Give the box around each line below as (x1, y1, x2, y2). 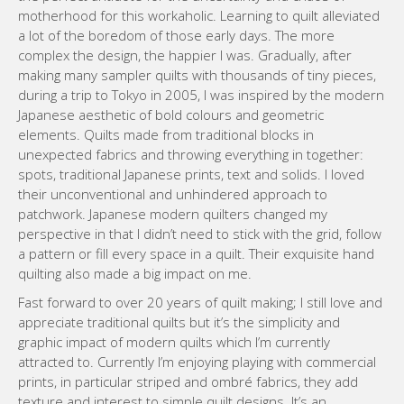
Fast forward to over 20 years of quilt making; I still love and (18, 293, 382, 311)
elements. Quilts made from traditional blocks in (18, 125, 314, 143)
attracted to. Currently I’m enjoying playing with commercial (18, 353, 376, 371)
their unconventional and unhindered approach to (18, 185, 327, 203)
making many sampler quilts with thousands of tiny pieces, (18, 66, 376, 84)
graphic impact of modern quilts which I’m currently (18, 333, 330, 351)
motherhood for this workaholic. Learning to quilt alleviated (18, 6, 380, 24)
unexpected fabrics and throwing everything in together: (18, 145, 363, 163)
